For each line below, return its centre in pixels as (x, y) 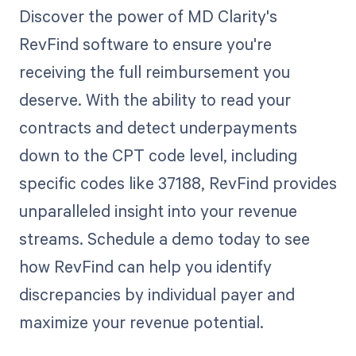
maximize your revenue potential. (141, 321)
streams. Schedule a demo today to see (164, 238)
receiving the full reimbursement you (154, 71)
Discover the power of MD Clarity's (148, 15)
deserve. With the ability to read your (155, 99)
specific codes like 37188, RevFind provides (178, 182)
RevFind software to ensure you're (145, 43)
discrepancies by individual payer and (157, 294)
